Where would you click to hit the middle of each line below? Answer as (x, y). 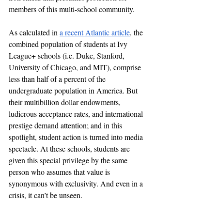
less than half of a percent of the (58, 79)
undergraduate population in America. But (74, 90)
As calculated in (34, 32)
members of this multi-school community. (73, 9)
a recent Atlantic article (95, 32)
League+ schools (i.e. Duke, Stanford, (68, 55)
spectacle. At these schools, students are (70, 148)
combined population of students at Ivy (69, 44)
